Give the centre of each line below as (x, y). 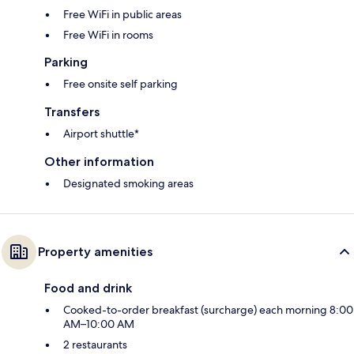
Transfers (72, 111)
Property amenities (95, 251)
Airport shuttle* (101, 133)
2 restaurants (95, 344)
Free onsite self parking (121, 83)
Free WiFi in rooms (108, 34)
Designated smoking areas (128, 183)
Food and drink (88, 288)
